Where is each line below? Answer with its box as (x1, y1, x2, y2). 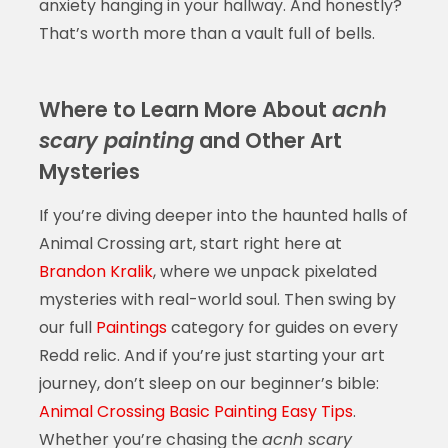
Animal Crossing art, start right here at (38, 231, 342, 255)
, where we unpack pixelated (152, 259, 377, 283)
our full (38, 315, 96, 339)
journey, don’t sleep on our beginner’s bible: (38, 371, 379, 395)
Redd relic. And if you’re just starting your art (38, 343, 385, 367)
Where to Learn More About (38, 94, 332, 124)
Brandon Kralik (38, 259, 153, 283)
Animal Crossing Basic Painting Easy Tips (38, 399, 353, 423)
